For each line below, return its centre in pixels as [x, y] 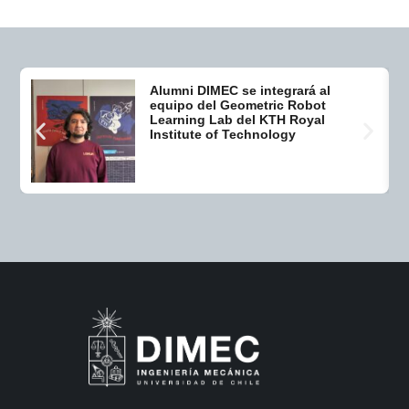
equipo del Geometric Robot [237, 105]
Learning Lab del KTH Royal [237, 120]
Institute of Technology [224, 135]
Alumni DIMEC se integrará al [240, 91]
